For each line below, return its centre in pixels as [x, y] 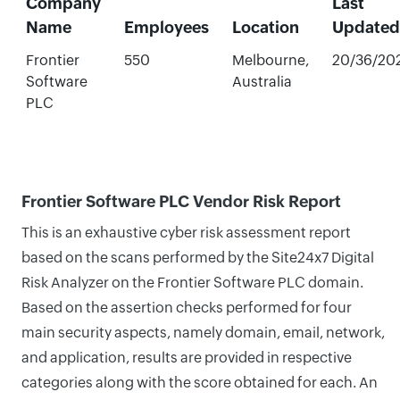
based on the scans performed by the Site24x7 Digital [198, 258]
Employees [166, 27]
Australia [262, 82]
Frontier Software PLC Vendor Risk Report [181, 201]
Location [265, 27]
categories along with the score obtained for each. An [200, 383]
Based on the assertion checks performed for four [187, 308]
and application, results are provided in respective [187, 358]
